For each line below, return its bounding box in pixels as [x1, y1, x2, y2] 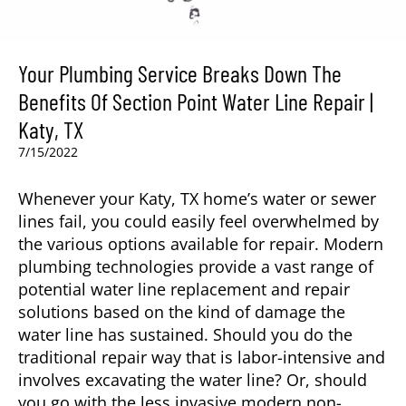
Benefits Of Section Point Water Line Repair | [18, 87, 373, 116]
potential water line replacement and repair [18, 278, 350, 301]
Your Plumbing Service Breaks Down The [18, 59, 342, 88]
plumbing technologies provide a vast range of [18, 256, 373, 278]
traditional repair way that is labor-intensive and [18, 346, 385, 369]
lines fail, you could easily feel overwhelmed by [18, 210, 379, 233]
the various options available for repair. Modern [18, 233, 383, 256]
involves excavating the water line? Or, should [18, 369, 367, 391]
